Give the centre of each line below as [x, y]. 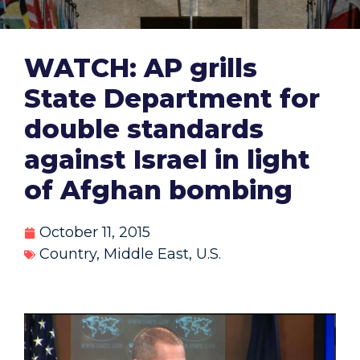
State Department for [172, 99]
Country [68, 254]
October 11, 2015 [95, 233]
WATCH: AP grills [141, 68]
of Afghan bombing [158, 190]
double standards [144, 129]
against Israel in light [167, 160]
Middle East [146, 254]
